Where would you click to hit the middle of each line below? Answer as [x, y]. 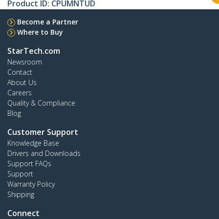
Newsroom [25, 62]
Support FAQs [29, 164]
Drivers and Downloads [44, 153]
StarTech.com [34, 51]
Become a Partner [48, 22]
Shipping [21, 195]
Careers [20, 93]
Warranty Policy [31, 184]
